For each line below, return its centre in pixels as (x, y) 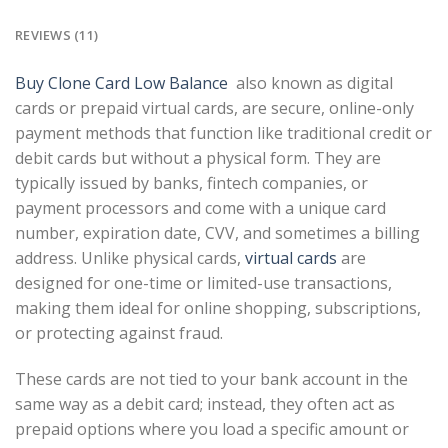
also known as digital (310, 83)
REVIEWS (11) (57, 35)
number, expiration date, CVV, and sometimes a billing (217, 233)
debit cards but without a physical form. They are (198, 158)
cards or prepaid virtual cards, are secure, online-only (214, 108)
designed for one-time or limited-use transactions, (203, 283)
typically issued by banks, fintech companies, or (191, 183)
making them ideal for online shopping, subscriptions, (218, 308)
